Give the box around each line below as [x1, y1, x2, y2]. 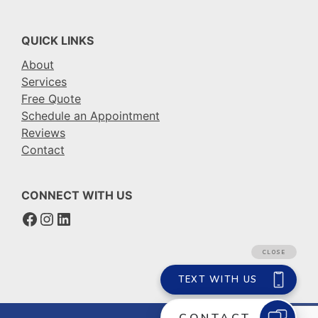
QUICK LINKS [21, 33, 94, 48]
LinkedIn [55, 207, 122, 229]
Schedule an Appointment [21, 109, 160, 123]
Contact [21, 143, 65, 157]
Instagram [38, 207, 119, 229]
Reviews [21, 126, 65, 140]
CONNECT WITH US [21, 188, 132, 202]
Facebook [21, 207, 99, 229]
